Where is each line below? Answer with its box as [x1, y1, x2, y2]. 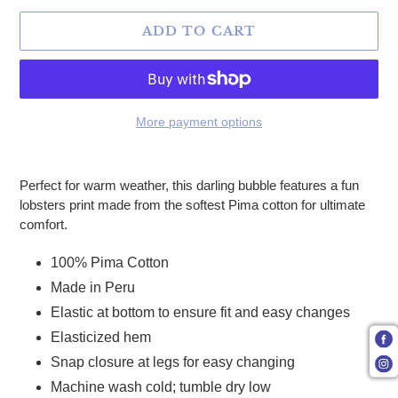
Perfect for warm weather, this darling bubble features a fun [20, 178, 359, 194]
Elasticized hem [51, 329, 151, 345]
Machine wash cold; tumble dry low [51, 378, 271, 394]
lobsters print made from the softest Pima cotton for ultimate [20, 197, 365, 213]
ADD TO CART [141, 22, 257, 39]
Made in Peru [51, 279, 135, 295]
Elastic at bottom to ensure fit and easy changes [51, 304, 350, 320]
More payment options [136, 115, 262, 130]
